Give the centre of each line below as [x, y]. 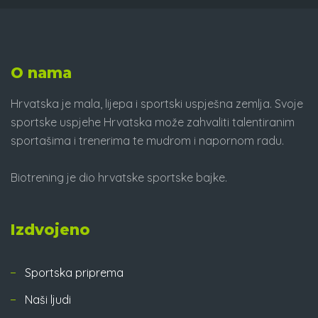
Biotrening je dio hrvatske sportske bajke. [119, 177]
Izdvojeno [50, 230]
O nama [41, 73]
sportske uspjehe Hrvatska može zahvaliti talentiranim [153, 122]
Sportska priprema [74, 273]
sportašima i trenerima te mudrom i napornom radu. [147, 141]
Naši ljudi [48, 300]
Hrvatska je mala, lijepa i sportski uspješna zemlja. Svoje [157, 104]
